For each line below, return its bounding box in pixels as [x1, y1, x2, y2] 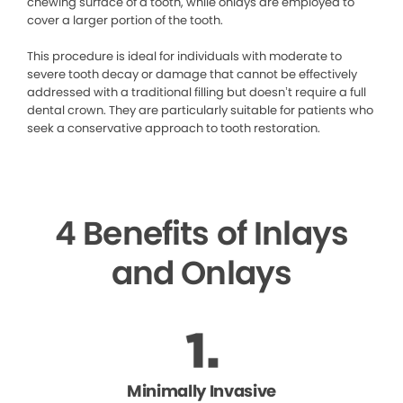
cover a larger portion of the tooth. [27, 12, 226, 30]
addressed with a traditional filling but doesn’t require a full [27, 84, 366, 102]
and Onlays [111, 250, 292, 297]
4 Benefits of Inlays [54, 210, 349, 257]
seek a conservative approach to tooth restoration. [27, 120, 320, 138]
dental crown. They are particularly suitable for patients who [27, 102, 373, 120]
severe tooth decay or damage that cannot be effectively [27, 66, 357, 84]
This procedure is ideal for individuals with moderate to [27, 48, 342, 66]
